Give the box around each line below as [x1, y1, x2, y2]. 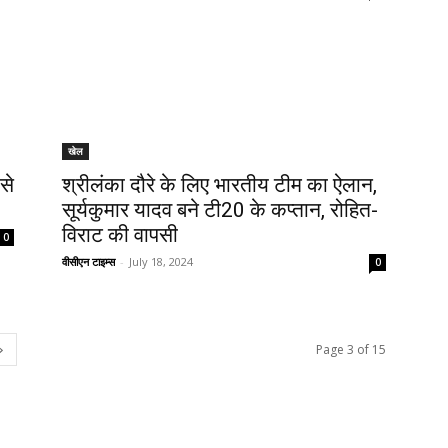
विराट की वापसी [62, 223, 178, 248]
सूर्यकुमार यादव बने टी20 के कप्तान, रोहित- [62, 198, 378, 223]
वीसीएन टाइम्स [62, 254, 115, 270]
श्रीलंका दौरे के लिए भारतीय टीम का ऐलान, [62, 173, 377, 198]
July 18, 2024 [129, 254, 193, 270]
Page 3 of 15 [316, 341, 386, 359]
